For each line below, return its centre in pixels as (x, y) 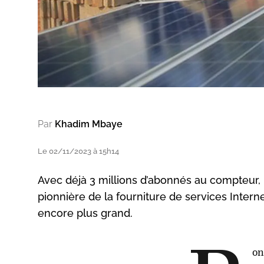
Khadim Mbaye (89, 124)
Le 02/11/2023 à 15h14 (78, 151)
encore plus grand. (85, 213)
